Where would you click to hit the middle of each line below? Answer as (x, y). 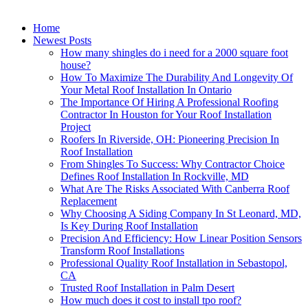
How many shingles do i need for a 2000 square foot (174, 52)
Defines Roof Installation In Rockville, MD (155, 176)
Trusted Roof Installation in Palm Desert (147, 287)
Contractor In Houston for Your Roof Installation (166, 114)
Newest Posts (62, 40)
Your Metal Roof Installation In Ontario (146, 89)
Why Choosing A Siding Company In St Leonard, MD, (181, 213)
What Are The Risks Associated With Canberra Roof (175, 188)
